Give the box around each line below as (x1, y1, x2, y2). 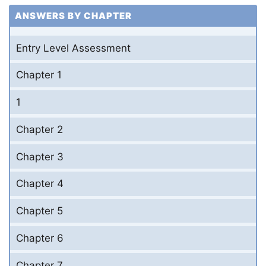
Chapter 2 (16, 123, 63, 135)
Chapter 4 (16, 178, 64, 190)
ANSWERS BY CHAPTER (15, 9, 132, 21)
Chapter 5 (16, 205, 63, 217)
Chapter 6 (16, 232, 64, 244)
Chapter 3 (16, 150, 64, 163)
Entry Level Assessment (16, 42, 131, 54)
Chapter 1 (16, 69, 62, 81)
